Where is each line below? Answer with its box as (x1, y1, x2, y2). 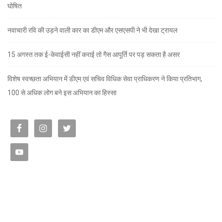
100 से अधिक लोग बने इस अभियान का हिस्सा (7, 89, 116, 97)
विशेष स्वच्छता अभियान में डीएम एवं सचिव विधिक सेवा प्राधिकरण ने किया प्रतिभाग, (7, 75, 202, 83)
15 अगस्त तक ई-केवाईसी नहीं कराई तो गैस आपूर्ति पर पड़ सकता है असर (7, 51, 180, 59)
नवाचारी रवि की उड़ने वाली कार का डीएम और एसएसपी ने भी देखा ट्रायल (7, 26, 177, 35)
